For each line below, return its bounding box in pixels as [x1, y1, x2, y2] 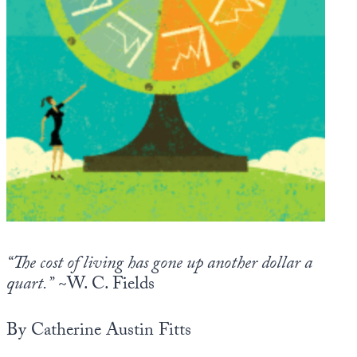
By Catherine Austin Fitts [6, 317, 191, 347]
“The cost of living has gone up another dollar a [6, 250, 312, 280]
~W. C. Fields [53, 271, 155, 300]
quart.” [6, 271, 53, 300]
